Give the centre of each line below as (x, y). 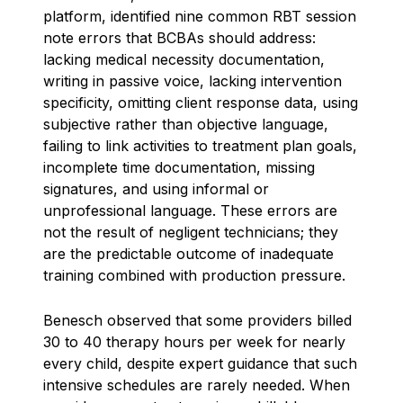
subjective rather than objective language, (186, 124)
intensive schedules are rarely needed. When (197, 385)
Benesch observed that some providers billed (197, 320)
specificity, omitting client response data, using (201, 103)
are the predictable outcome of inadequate (188, 254)
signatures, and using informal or (156, 189)
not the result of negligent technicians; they (191, 232)
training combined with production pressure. (194, 275)
